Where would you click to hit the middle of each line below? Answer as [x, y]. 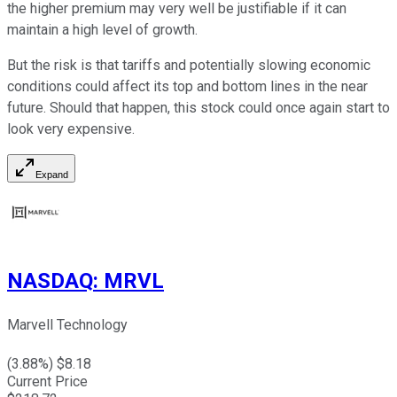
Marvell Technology [67, 325]
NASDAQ [50, 281]
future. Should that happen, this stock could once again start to [198, 108]
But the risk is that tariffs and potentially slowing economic [189, 66]
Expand [52, 175]
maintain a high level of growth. [102, 30]
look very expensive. [71, 129]
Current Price [47, 382]
